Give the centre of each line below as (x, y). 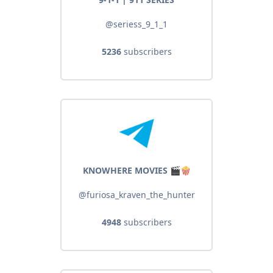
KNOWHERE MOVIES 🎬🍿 (136, 171)
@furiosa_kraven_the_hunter (136, 195)
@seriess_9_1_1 (136, 24)
